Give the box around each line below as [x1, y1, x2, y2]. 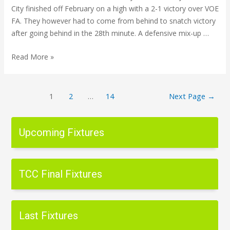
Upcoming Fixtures [19, 126, 105, 139]
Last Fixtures [19, 209, 79, 222]
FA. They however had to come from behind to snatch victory [11, 15, 216, 26]
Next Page [168, 91, 207, 101]
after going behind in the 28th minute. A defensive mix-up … [11, 28, 209, 38]
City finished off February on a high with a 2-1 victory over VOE [11, 3, 219, 13]
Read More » [11, 52, 54, 62]
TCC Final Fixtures [19, 168, 103, 181]
